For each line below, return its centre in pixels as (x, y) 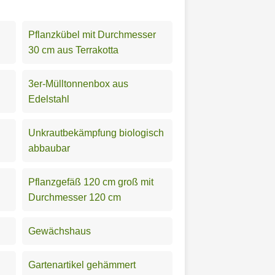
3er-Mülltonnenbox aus (78, 83)
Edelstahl (49, 99)
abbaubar (49, 148)
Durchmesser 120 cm (75, 197)
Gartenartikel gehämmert (82, 265)
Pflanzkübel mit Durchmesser (92, 34)
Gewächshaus (60, 231)
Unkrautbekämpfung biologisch (96, 133)
